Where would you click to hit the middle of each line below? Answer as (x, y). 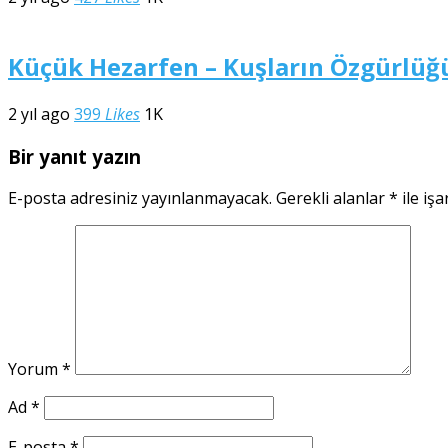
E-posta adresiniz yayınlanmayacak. (140, 198)
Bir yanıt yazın (74, 156)
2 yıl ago (39, 113)
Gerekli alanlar (332, 198)
